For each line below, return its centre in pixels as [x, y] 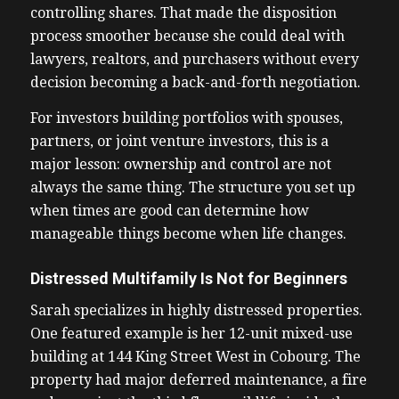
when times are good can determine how [169, 210]
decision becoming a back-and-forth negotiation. [197, 83]
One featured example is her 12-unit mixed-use [191, 333]
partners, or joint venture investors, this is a [179, 141]
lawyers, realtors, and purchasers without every [194, 60]
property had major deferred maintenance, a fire [198, 379]
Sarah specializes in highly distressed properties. [196, 310]
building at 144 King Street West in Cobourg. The [195, 356]
